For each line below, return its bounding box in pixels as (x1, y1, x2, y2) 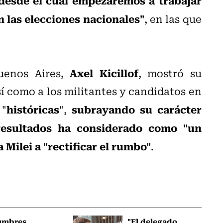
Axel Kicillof (70, 64, 138, 81)
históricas (6, 101, 59, 117)
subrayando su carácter (71, 101, 202, 117)
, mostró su (138, 65, 202, 81)
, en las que (144, 10, 202, 26)
